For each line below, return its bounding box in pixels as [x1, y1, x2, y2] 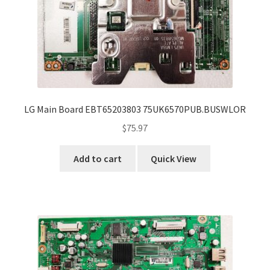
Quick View [151, 152, 197, 165]
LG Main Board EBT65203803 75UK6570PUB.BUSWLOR [24, 103, 246, 115]
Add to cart [73, 152, 122, 165]
